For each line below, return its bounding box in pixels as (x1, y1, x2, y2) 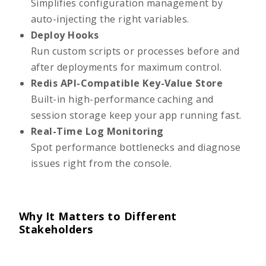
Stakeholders (19, 222, 93, 236)
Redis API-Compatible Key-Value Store (31, 77, 223, 90)
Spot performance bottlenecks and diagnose (31, 141, 241, 154)
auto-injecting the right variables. (31, 12, 189, 26)
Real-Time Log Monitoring (31, 125, 164, 138)
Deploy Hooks (31, 28, 99, 42)
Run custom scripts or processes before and (31, 45, 240, 58)
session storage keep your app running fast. (31, 109, 242, 122)
